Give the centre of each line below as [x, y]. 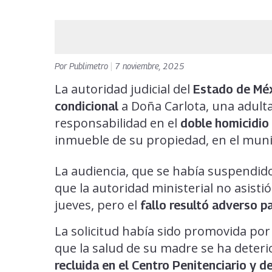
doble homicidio [225, 123]
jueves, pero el [97, 205]
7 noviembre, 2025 [150, 66]
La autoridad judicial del [124, 89]
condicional [87, 106]
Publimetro [90, 66]
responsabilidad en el [117, 123]
